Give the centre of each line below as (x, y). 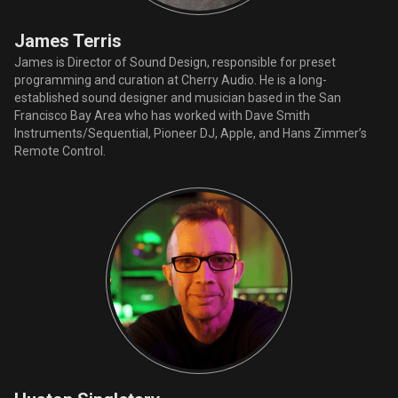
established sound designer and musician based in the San (178, 97)
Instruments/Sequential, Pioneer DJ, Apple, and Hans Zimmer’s (191, 133)
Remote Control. (60, 151)
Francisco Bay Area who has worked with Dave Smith (162, 115)
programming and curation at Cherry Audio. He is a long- (171, 80)
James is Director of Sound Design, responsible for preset (175, 62)
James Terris (68, 40)
